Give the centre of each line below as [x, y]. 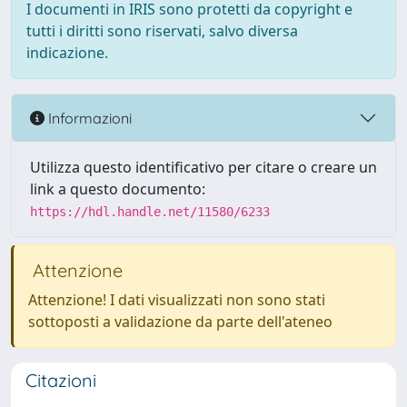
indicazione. [67, 53]
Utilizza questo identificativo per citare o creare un [203, 167]
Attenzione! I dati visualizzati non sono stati [177, 300]
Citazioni [61, 380]
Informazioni [88, 118]
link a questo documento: [118, 189]
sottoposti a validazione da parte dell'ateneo [180, 322]
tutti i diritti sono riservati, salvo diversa [162, 31]
